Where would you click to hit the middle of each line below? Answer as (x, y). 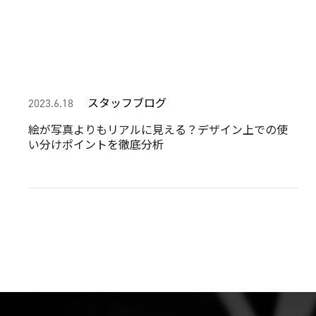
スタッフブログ (125, 102)
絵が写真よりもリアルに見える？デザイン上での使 (158, 129)
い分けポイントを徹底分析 (96, 144)
